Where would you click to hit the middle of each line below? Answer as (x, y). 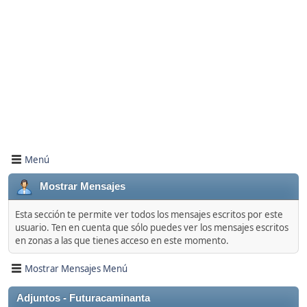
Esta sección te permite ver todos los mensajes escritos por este (149, 214)
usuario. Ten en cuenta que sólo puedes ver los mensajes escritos (152, 228)
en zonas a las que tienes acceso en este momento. (122, 241)
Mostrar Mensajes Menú (76, 268)
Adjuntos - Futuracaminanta (83, 298)
